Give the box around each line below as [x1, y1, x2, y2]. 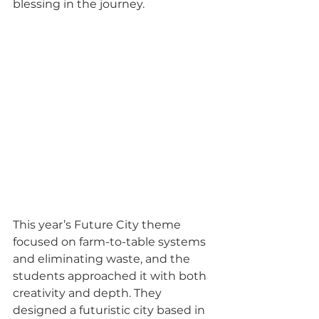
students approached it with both [13, 268, 209, 283]
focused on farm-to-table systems [13, 234, 209, 249]
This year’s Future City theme [13, 217, 184, 231]
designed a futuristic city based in [13, 303, 208, 317]
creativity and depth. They [13, 286, 164, 300]
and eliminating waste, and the [13, 251, 193, 266]
